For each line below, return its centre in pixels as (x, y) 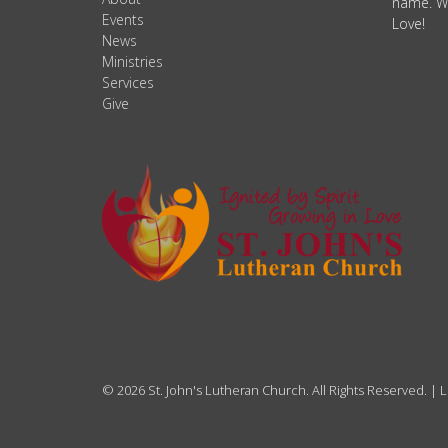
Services (128, 82)
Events (123, 19)
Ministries (132, 61)
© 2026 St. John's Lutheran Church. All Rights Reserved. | (271, 390)
